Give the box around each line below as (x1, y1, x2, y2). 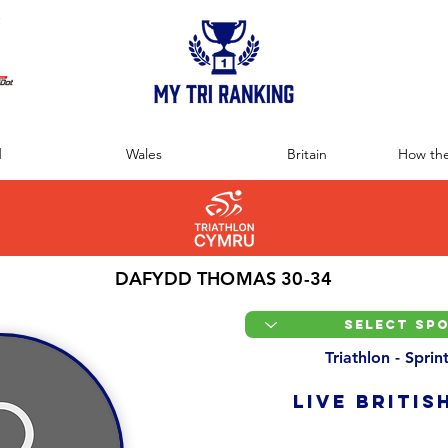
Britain (286, 145, 327, 163)
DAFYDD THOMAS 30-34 (114, 267, 333, 290)
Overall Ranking (301, 426, 390, 442)
